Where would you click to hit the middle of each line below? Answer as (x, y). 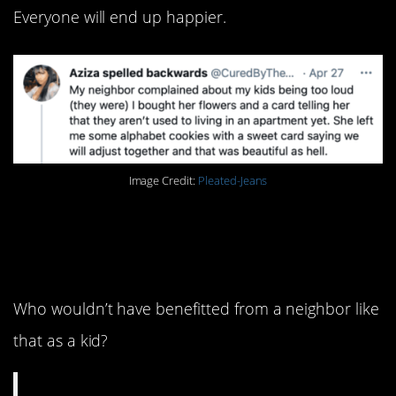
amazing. (81, 259)
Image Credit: (163, 181)
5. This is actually (145, 225)
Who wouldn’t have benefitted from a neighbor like (196, 309)
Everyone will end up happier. (120, 17)
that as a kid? (61, 341)
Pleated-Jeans (232, 181)
